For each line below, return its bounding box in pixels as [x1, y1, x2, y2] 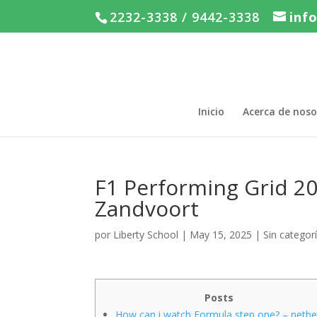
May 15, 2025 [190, 228, 253, 241]
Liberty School [113, 228, 179, 241]
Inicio [198, 105, 224, 118]
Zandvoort [95, 194, 200, 223]
